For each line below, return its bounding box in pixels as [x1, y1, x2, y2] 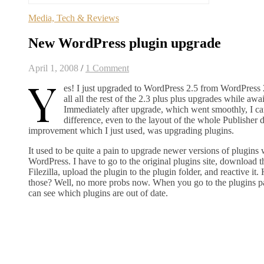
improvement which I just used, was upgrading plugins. [28, 126, 234, 136]
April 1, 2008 [28, 63, 78, 74]
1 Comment [85, 63, 129, 74]
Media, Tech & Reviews [28, 13, 119, 24]
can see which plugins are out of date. [28, 188, 168, 199]
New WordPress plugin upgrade [28, 35, 221, 51]
